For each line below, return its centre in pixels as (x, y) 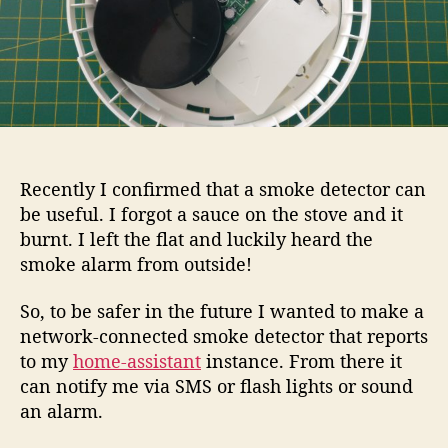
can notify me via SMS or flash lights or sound (216, 386)
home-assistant (137, 361)
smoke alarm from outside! (136, 263)
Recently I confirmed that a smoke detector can (223, 188)
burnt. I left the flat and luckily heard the (196, 238)
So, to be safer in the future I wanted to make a (222, 311)
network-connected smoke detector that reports (224, 336)
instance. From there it (301, 361)
